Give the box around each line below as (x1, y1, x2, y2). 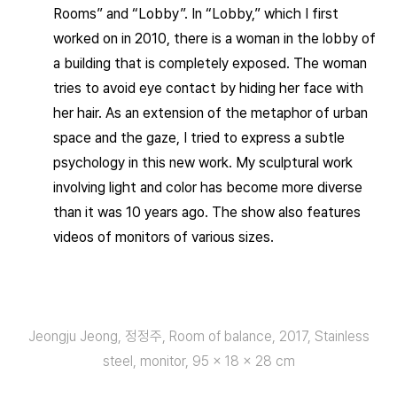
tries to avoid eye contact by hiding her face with (53, 80, 363, 97)
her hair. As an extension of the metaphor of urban (53, 105, 368, 121)
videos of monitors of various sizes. (53, 229, 274, 245)
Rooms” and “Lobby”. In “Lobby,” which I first (53, 5, 339, 22)
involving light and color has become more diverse (53, 179, 362, 196)
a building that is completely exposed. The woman (53, 55, 367, 72)
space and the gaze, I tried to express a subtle (53, 129, 345, 146)
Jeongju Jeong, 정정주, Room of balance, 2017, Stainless (27, 328, 370, 345)
